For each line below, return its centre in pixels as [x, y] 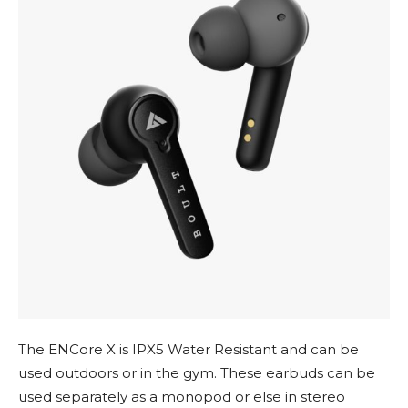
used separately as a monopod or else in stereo [182, 397]
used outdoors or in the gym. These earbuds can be [197, 373]
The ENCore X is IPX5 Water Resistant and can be [189, 350]
